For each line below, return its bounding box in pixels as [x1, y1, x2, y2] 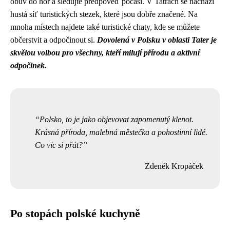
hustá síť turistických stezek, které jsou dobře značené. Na [10, 9, 198, 18]
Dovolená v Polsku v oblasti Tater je [97, 35, 217, 44]
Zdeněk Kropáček [145, 161, 203, 170]
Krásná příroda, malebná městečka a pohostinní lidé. [35, 127, 207, 137]
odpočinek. [10, 61, 47, 70]
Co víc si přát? [35, 140, 83, 149]
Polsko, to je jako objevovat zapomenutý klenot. [40, 114, 194, 124]
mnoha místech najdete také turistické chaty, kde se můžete [10, 22, 200, 31]
